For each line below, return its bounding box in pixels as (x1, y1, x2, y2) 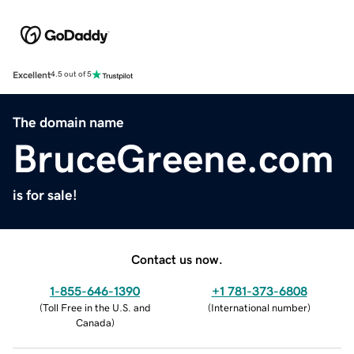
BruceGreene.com (13, 138, 334, 179)
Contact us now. (131, 252, 223, 265)
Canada (75, 317, 111, 328)
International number (211, 302, 307, 313)
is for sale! (13, 187, 77, 202)
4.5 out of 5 (51, 70, 92, 79)
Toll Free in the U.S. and (42, 302, 151, 313)
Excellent (13, 70, 51, 80)
